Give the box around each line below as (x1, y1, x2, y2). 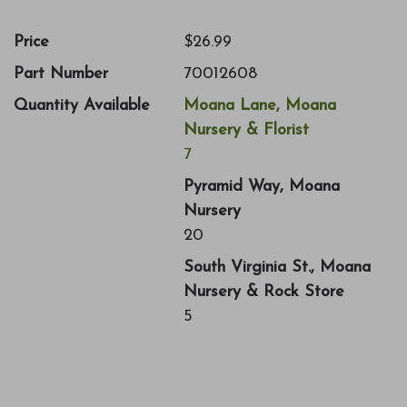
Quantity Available (14, 96, 150, 114)
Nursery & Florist (183, 121, 309, 139)
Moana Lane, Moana (183, 96, 336, 114)
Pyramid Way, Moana (183, 177, 340, 195)
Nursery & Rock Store (183, 283, 344, 301)
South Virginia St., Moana (183, 258, 371, 276)
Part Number (14, 65, 108, 83)
